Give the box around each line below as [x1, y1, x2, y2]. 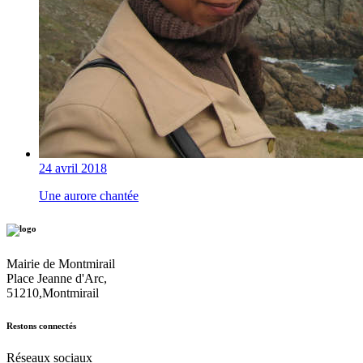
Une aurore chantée [39, 189, 139, 203]
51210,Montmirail [6, 286, 99, 301]
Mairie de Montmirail [6, 257, 115, 271]
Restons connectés [6, 321, 76, 331]
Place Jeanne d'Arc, [6, 271, 107, 286]
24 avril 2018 [39, 161, 107, 176]
